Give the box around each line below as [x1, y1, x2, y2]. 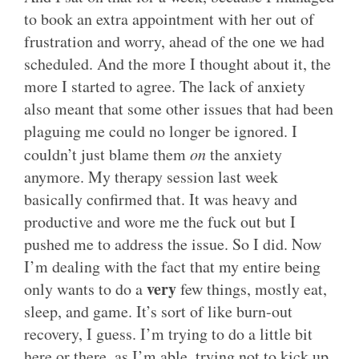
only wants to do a [24, 278, 147, 301]
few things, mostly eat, [176, 278, 327, 301]
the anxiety [206, 143, 282, 166]
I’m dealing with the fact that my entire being [24, 256, 321, 278]
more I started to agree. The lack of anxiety [24, 75, 305, 98]
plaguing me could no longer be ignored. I [24, 120, 297, 143]
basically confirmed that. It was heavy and [24, 188, 297, 211]
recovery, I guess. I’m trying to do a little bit [24, 323, 313, 345]
